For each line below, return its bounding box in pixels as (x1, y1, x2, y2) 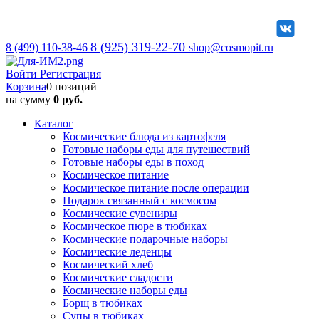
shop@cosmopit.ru (189, 41, 273, 53)
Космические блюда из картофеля (63, 130, 226, 142)
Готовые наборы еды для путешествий (63, 143, 250, 155)
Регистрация (40, 68, 101, 80)
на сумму (6, 93, 53, 105)
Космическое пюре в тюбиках (63, 220, 207, 232)
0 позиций (46, 80, 97, 93)
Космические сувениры (63, 207, 177, 219)
